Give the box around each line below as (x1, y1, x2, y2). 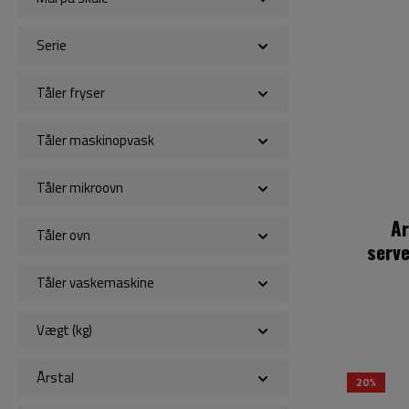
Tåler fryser (37, 82, 105, 103)
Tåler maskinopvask (37, 130, 154, 151)
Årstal (37, 367, 74, 388)
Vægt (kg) (37, 320, 92, 341)
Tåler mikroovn (37, 177, 123, 198)
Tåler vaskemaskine (37, 272, 154, 293)
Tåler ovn (37, 225, 90, 246)
